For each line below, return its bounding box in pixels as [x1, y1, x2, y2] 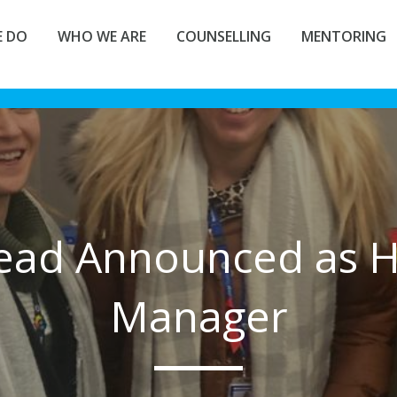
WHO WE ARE [58, 27, 146, 46]
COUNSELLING [176, 27, 271, 46]
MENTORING [301, 27, 386, 46]
